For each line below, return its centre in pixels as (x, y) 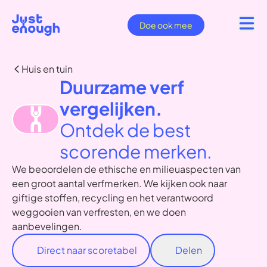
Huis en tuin (47, 69)
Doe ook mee (166, 25)
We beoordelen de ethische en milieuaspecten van (126, 169)
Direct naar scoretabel (87, 250)
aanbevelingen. (47, 226)
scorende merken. (136, 151)
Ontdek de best (125, 130)
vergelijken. (111, 108)
